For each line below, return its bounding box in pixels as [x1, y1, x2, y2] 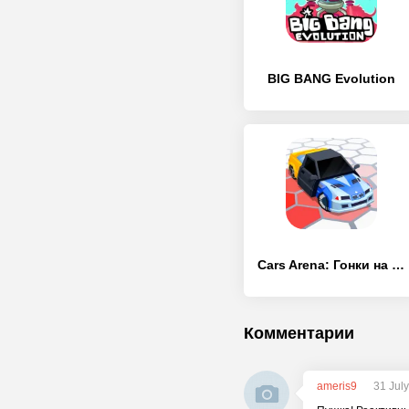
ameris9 [317, 380, 357, 393]
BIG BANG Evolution [267, 71, 395, 86]
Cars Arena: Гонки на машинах [392, 257, 404, 272]
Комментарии [244, 324, 354, 342]
